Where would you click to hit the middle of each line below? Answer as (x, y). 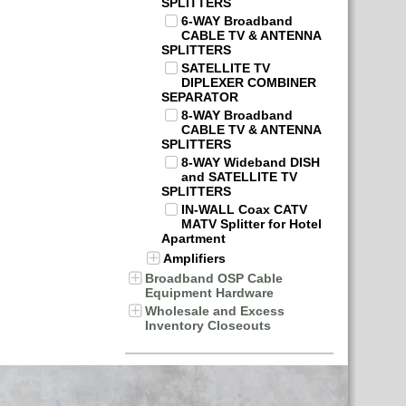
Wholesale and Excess (215, 311)
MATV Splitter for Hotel (251, 224)
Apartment (193, 238)
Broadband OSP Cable (214, 278)
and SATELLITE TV (239, 177)
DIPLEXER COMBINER (249, 82)
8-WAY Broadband (237, 115)
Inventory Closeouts (208, 325)
